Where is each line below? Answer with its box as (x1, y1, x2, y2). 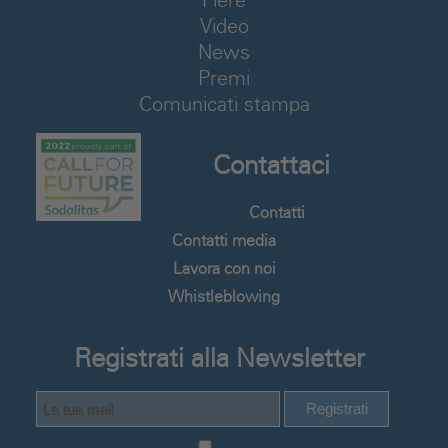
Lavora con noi (172, 259, 276, 278)
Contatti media (172, 231, 276, 250)
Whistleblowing (168, 287, 280, 306)
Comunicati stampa (138, 92, 310, 116)
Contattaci (213, 149, 330, 181)
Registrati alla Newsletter (73, 342, 365, 374)
